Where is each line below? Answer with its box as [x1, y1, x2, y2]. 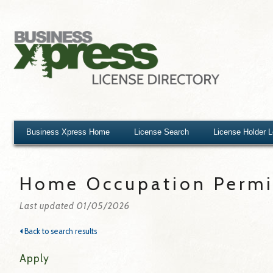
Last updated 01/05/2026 [19, 200, 130, 211]
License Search [134, 127, 189, 136]
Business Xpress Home [26, 127, 110, 136]
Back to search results [23, 226, 97, 236]
